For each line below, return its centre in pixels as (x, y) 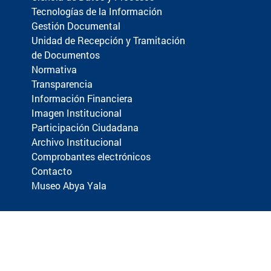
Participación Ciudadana (85, 127)
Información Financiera (82, 98)
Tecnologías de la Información (97, 11)
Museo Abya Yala (69, 185)
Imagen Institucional (77, 113)
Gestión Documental (76, 25)
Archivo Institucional (77, 142)
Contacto (52, 171)
